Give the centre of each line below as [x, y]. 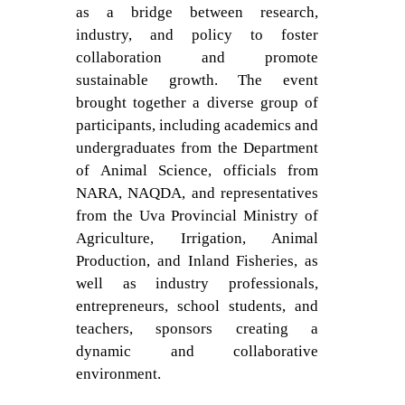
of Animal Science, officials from [197, 170]
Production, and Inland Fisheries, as [197, 261]
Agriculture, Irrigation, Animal [197, 238]
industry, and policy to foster [197, 35]
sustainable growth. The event [197, 80]
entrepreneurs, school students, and [197, 306]
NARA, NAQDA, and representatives [197, 193]
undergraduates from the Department [197, 148]
